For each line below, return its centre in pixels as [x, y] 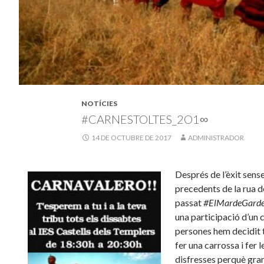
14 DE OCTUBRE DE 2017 [131, 137]
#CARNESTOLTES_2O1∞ [145, 119]
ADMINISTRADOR [216, 137]
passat [189, 202]
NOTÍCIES [99, 103]
